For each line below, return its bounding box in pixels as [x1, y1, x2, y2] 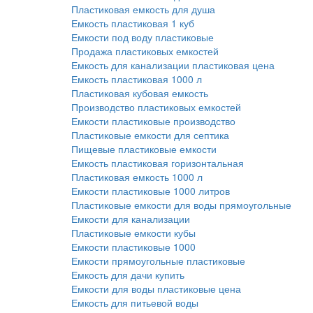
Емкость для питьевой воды [71, 296, 198, 310]
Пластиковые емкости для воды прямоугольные [71, 198, 291, 212]
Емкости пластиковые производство [71, 114, 235, 128]
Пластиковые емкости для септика [71, 128, 229, 142]
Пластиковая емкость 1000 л [71, 170, 203, 184]
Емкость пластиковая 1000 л [71, 72, 202, 86]
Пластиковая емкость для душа [71, 2, 215, 16]
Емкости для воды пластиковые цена [71, 282, 241, 296]
